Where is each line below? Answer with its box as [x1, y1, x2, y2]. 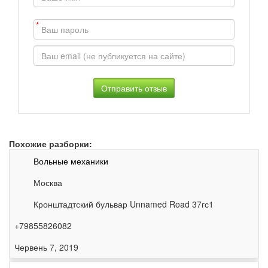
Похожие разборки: [9, 138, 92, 150]
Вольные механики [33, 155, 108, 167]
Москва [33, 176, 62, 189]
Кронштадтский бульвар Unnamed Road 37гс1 [33, 198, 214, 211]
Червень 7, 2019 [14, 241, 78, 254]
